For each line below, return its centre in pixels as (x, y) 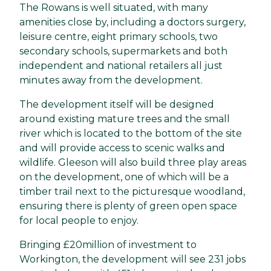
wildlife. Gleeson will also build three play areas (133, 162)
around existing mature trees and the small (125, 119)
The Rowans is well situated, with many (114, 7)
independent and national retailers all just (121, 65)
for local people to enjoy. (79, 220)
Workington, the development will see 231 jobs (132, 259)
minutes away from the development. (111, 80)
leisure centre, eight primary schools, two (119, 36)
